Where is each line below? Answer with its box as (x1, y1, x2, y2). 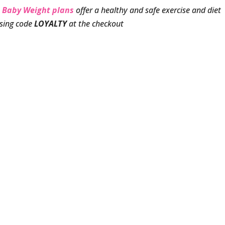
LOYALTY (34, 18, 67, 29)
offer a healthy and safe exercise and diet (76, 5, 221, 16)
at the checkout (67, 18, 124, 29)
